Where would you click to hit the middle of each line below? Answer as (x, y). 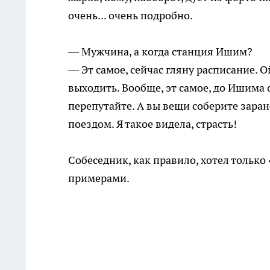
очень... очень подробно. (130, 16)
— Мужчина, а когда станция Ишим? (160, 52)
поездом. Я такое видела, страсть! (152, 124)
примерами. (99, 178)
